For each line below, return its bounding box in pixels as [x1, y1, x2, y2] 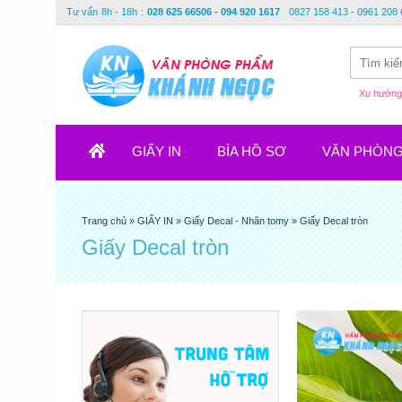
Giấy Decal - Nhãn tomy [184, 215, 289, 226]
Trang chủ [82, 215, 129, 226]
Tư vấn [66, 6, 98, 17]
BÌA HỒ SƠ [217, 144, 286, 159]
